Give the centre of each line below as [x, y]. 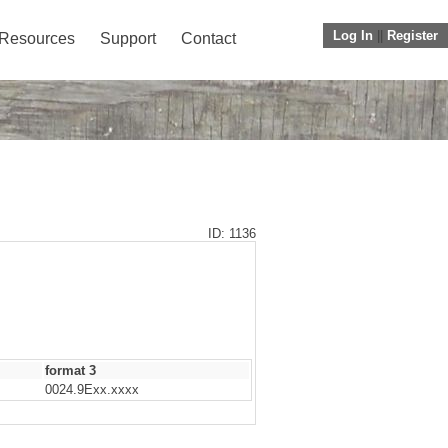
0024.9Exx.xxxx [92, 389]
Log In [353, 35]
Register [412, 35]
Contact [208, 38]
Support [128, 38]
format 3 [70, 370]
